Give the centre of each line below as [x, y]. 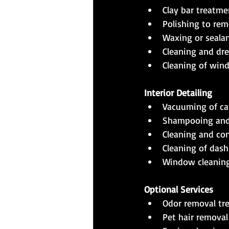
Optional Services [179, 189]
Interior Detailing [178, 93]
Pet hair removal [195, 217]
